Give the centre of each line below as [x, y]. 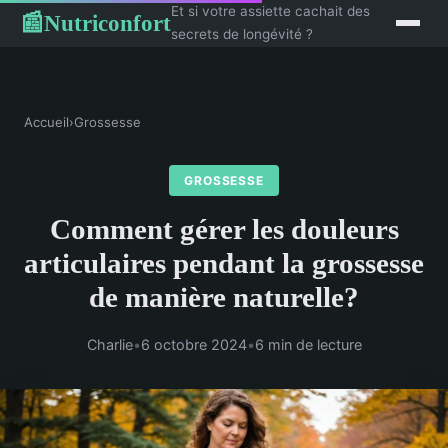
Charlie [109, 345]
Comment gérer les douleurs [224, 229]
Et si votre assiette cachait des [270, 11]
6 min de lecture [308, 345]
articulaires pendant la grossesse [224, 263]
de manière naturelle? [224, 297]
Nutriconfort [107, 22]
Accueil [46, 122]
